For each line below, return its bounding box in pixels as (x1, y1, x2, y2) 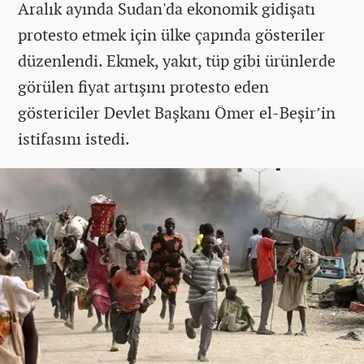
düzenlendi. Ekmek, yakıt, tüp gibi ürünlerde (18, 49, 336, 71)
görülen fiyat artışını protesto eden (18, 75, 269, 97)
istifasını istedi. (18, 127, 133, 149)
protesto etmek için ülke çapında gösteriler (18, 23, 325, 45)
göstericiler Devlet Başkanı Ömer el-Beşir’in (18, 101, 336, 123)
